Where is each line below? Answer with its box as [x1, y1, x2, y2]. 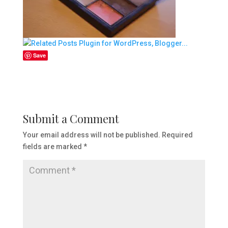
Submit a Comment [22, 111, 119, 126]
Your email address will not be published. [22, 131, 160, 139]
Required [161, 131, 193, 139]
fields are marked [22, 142, 83, 151]
